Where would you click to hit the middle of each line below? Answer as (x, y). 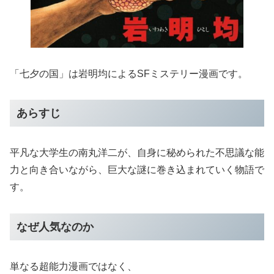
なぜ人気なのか (55, 227)
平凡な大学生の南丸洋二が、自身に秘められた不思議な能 (137, 153)
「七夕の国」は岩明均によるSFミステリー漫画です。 (129, 73)
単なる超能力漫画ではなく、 (73, 266)
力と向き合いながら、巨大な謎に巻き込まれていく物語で (137, 170)
